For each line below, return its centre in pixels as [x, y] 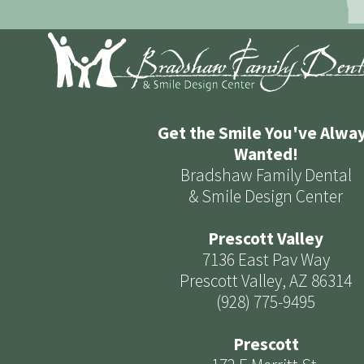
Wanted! [266, 154]
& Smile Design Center [266, 196]
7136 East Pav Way [266, 260]
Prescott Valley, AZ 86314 [266, 281]
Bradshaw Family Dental [266, 175]
